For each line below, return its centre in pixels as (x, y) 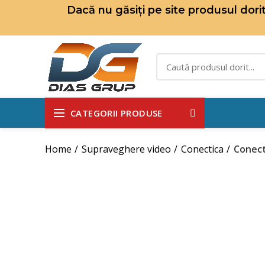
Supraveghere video (126, 149)
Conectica (202, 149)
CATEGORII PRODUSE (117, 113)
